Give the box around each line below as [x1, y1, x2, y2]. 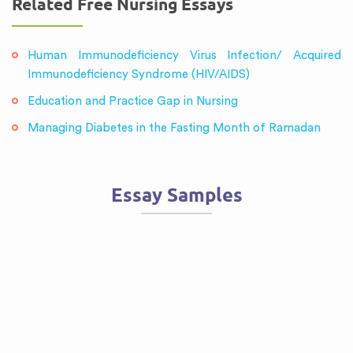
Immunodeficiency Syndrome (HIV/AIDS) [28, 69, 250, 80]
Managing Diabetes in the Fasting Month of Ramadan [28, 122, 321, 134]
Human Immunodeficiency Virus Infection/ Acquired [28, 50, 341, 61]
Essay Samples [110, 184, 243, 206]
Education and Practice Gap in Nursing [28, 95, 238, 107]
